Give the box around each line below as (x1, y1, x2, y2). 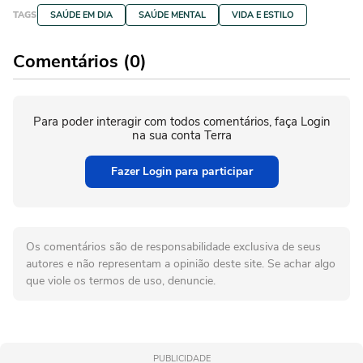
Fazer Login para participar (110, 164, 253, 180)
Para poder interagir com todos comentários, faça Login (32, 113, 331, 130)
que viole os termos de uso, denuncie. (26, 273, 216, 289)
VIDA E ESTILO (232, 9, 294, 22)
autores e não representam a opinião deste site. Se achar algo (26, 256, 335, 272)
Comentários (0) (13, 49, 147, 75)
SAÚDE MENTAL (139, 9, 206, 22)
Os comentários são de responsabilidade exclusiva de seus (26, 239, 321, 255)
